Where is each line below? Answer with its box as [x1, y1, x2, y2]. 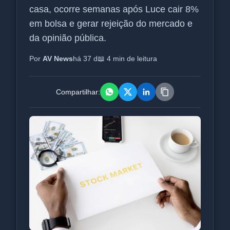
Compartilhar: [56, 88, 100, 96]
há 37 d [73, 54, 98, 63]
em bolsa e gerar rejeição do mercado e [29, 18, 193, 29]
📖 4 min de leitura [98, 54, 157, 63]
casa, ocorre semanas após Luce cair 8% [29, 4, 199, 14]
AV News [43, 54, 73, 63]
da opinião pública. [29, 33, 106, 43]
